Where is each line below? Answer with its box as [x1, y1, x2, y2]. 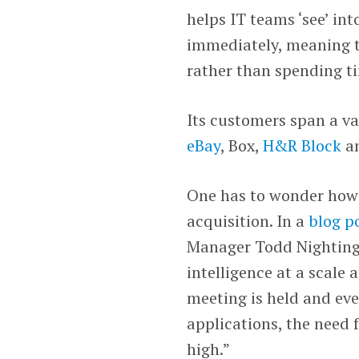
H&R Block [263, 134, 346, 156]
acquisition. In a [187, 209, 309, 232]
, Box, [220, 134, 264, 156]
